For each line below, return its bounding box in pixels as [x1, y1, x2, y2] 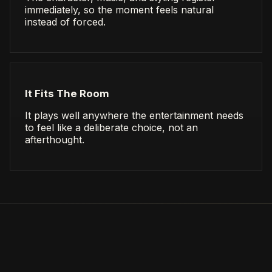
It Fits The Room [25, 87, 109, 100]
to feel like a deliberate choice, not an [25, 121, 198, 134]
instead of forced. [25, 15, 106, 28]
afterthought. [25, 134, 84, 146]
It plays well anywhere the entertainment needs [25, 109, 243, 122]
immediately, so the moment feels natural [25, 3, 214, 16]
